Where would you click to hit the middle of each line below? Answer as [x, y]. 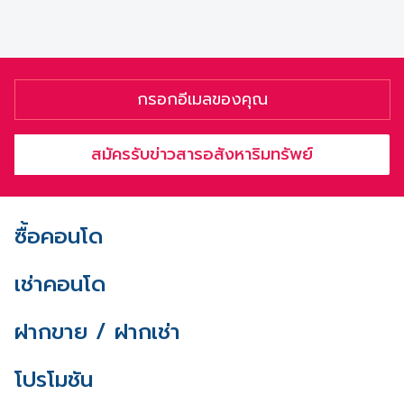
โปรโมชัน [54, 379]
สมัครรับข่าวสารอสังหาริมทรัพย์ [202, 155]
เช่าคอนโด [60, 284]
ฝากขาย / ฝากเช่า [97, 331]
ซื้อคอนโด [59, 236]
